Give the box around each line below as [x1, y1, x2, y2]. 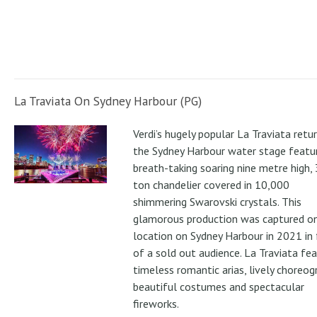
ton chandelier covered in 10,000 [132, 178, 289, 192]
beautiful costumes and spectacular [132, 279, 304, 294]
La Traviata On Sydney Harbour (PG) [14, 93, 202, 110]
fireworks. [132, 296, 179, 311]
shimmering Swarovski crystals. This [132, 195, 301, 209]
